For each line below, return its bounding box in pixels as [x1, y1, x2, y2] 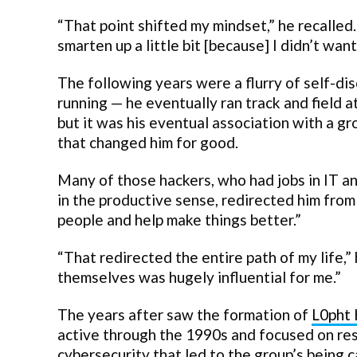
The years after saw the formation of [57, 305, 312, 324]
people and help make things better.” [57, 210, 301, 229]
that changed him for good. [57, 133, 238, 152]
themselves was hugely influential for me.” [57, 268, 341, 287]
